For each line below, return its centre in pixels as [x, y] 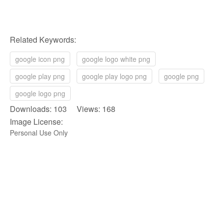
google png [181, 76]
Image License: [36, 121]
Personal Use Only [39, 132]
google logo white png [116, 59]
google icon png [40, 59]
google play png [40, 76]
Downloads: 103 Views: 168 [63, 109]
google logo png [40, 93]
